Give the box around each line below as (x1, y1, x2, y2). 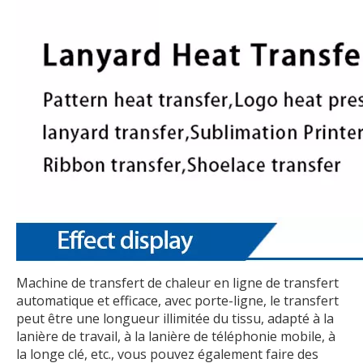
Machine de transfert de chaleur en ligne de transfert (16, 273, 339, 292)
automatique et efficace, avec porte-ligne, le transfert (16, 291, 339, 310)
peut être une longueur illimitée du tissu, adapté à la (16, 309, 334, 327)
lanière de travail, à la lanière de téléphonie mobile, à (16, 327, 335, 345)
